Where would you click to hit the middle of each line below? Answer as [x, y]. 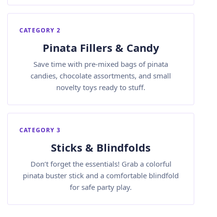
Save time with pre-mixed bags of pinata [101, 64]
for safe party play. [101, 187]
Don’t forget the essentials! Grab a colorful [101, 164]
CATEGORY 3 [40, 130]
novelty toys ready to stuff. [101, 87]
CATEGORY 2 [40, 30]
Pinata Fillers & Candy [101, 47]
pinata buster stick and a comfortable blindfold [101, 175]
